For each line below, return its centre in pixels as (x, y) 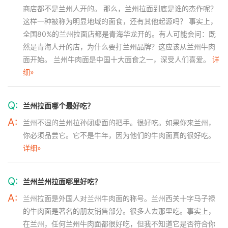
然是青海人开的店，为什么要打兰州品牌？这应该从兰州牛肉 (119, 47)
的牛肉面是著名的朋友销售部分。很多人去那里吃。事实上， (119, 211)
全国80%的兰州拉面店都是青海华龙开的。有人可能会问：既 (119, 34)
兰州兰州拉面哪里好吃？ (62, 181)
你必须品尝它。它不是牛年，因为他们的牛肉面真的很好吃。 (119, 135)
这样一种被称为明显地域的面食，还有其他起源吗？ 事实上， (120, 21)
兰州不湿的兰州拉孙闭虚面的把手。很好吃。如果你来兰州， (119, 122)
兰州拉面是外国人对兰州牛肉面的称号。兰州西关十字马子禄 (119, 198)
